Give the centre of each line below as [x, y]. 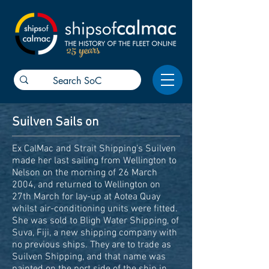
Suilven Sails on [55, 122]
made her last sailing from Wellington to [94, 161]
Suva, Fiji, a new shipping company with [95, 233]
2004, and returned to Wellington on [86, 185]
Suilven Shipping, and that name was [89, 257]
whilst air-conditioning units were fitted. [95, 209]
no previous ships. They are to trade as [92, 245]
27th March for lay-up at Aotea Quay [86, 197]
